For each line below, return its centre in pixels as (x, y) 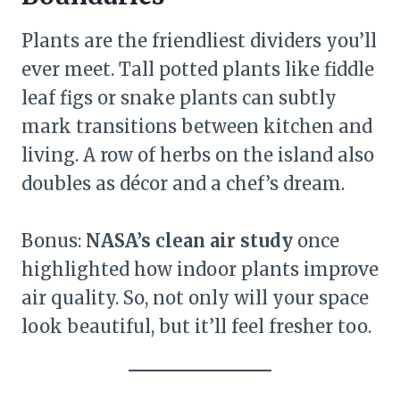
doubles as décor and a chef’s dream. (183, 183)
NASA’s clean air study (189, 241)
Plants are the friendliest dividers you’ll (199, 41)
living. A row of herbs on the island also (198, 155)
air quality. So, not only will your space (195, 298)
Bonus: (54, 241)
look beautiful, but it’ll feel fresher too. (196, 326)
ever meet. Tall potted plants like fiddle (198, 69)
